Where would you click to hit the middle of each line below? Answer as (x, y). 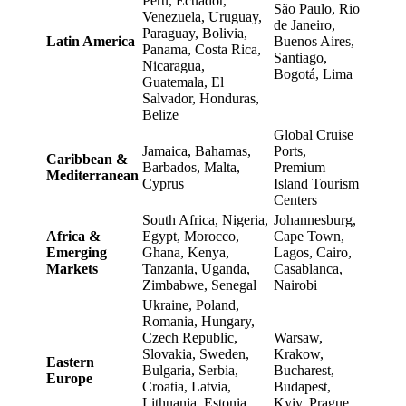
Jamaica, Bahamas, (197, 150)
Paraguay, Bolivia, (195, 33)
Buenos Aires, (314, 41)
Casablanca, (308, 268)
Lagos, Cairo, (313, 252)
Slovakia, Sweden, (196, 353)
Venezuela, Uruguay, (202, 16)
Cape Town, (309, 236)
